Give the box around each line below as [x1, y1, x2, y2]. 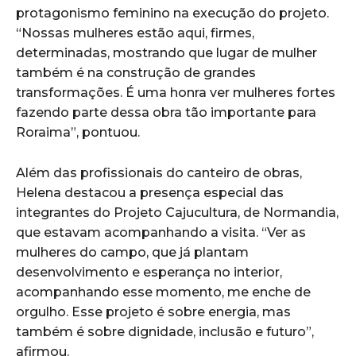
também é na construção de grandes [16, 64, 256, 80]
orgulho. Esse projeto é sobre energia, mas [16, 304, 291, 319]
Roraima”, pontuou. [16, 124, 140, 140]
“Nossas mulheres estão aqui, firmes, [16, 25, 254, 41]
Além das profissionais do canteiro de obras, [16, 164, 302, 180]
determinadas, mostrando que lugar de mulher [16, 44, 317, 60]
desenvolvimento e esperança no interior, [16, 264, 282, 280]
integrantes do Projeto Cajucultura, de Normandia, [16, 204, 339, 220]
